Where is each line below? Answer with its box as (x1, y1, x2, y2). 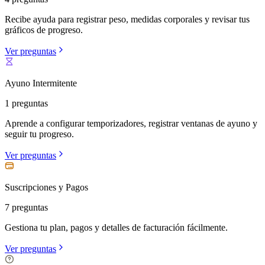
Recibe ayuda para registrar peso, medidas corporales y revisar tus (5, 14, 250, 24)
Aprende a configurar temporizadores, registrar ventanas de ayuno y (5, 118, 257, 128)
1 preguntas (5, 98, 48, 108)
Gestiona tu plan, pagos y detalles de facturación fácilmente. (5, 222, 228, 232)
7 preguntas (5, 202, 48, 212)
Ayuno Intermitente (5, 77, 77, 88)
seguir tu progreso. (5, 128, 74, 139)
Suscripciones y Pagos (5, 182, 88, 192)
